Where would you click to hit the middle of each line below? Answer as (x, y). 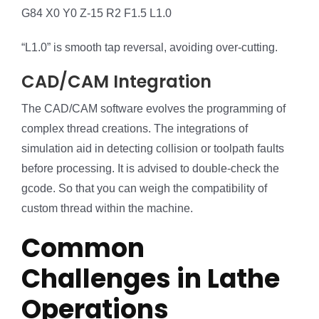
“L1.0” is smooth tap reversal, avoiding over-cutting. (150, 48)
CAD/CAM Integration (116, 82)
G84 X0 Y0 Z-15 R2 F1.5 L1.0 (96, 14)
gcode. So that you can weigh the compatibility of (144, 189)
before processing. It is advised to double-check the (150, 169)
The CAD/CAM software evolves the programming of (153, 109)
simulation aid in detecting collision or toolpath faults (153, 149)
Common (83, 249)
